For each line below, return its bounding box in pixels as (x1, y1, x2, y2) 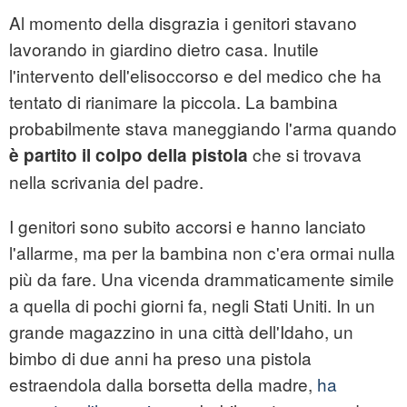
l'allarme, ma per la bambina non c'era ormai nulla (9, 240, 395, 265)
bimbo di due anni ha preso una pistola (9, 345, 312, 371)
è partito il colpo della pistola (9, 143, 248, 168)
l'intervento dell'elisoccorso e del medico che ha (9, 63, 382, 88)
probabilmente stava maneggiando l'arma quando (9, 115, 397, 141)
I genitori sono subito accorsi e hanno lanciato (9, 213, 366, 239)
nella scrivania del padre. (9, 169, 203, 194)
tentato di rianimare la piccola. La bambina (9, 89, 338, 114)
